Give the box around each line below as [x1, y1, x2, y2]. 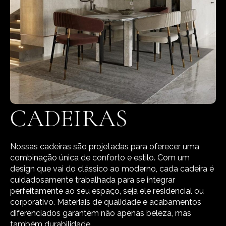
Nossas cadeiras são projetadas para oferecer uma [10, 141, 199, 151]
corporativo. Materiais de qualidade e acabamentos [10, 197, 201, 207]
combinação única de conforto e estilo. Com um [10, 152, 190, 162]
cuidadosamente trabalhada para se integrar [10, 175, 175, 185]
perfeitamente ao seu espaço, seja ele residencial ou [10, 186, 204, 196]
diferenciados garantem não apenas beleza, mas [10, 208, 191, 218]
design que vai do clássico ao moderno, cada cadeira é [10, 163, 214, 174]
